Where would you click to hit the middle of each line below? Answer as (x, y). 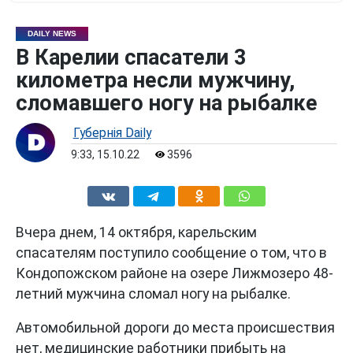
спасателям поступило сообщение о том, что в (171, 253)
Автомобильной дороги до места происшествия (175, 328)
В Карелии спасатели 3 (131, 57)
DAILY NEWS (52, 33)
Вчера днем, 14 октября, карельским (136, 232)
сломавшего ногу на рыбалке (166, 103)
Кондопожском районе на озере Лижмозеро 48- (174, 273)
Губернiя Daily (112, 132)
